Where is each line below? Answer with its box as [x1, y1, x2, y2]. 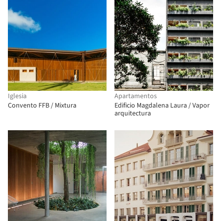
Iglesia [8, 91, 27, 101]
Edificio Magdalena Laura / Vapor [114, 101, 210, 110]
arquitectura [114, 109, 151, 118]
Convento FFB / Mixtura [8, 101, 76, 110]
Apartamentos [114, 91, 157, 101]
